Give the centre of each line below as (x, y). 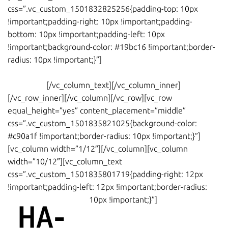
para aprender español (52, 73)
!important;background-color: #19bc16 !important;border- (111, 47)
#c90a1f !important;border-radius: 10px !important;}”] (104, 136)
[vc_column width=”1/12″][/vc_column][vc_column (98, 149)
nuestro (166, 60)
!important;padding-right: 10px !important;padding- (100, 22)
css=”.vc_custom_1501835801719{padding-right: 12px (105, 174)
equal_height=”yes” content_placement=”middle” (97, 111)
